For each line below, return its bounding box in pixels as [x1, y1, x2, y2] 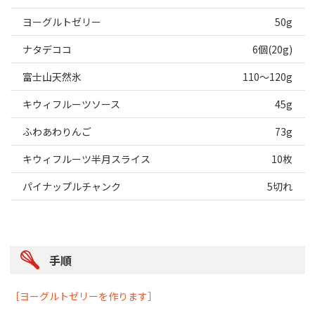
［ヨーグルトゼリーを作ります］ [10, 288, 158, 303]
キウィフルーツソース [22, 96, 120, 111]
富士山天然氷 [22, 69, 82, 84]
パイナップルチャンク [22, 179, 121, 193]
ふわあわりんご [22, 124, 91, 139]
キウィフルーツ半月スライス [22, 151, 153, 166]
